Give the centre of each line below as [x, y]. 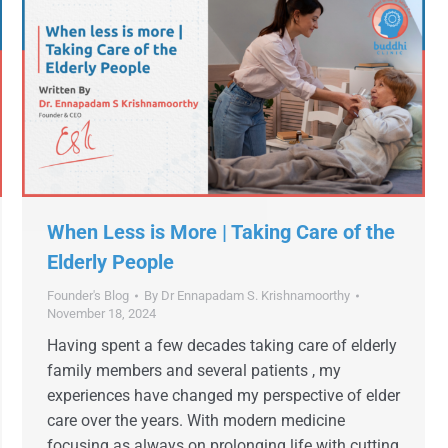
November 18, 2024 [101, 314]
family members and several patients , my [194, 371]
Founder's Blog [88, 296]
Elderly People [110, 262]
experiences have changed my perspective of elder [223, 396]
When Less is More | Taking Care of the [221, 232]
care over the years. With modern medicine [198, 421]
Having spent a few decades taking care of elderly [222, 346]
